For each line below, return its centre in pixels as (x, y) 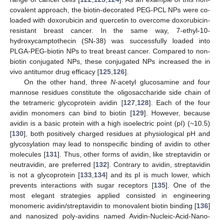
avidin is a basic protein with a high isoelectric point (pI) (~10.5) (110, 123)
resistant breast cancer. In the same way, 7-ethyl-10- (110, 30)
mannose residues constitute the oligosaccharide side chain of (110, 92)
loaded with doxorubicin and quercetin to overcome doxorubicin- (110, 20)
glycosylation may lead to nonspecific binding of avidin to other (110, 144)
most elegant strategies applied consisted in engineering (110, 195)
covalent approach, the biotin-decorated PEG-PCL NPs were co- (110, 10)
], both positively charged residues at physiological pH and (117, 134)
